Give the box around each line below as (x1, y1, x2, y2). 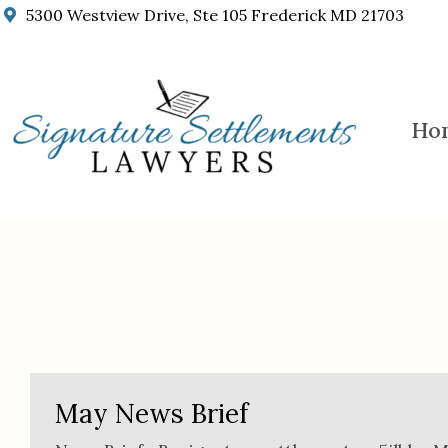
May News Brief (55, 397, 248, 430)
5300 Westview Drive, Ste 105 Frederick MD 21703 (25, 5, 404, 25)
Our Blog (30, 237, 169, 284)
